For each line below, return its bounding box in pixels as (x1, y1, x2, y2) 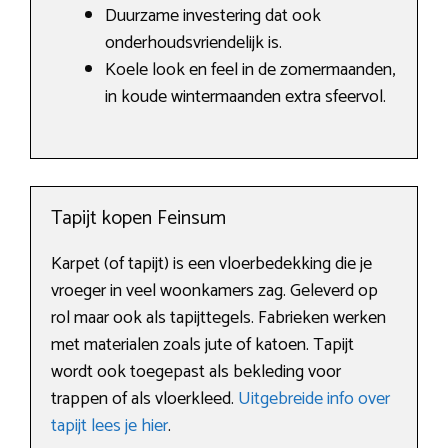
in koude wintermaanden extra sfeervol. (105, 82, 386, 113)
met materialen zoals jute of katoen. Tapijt (51, 330, 354, 361)
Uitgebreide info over (238, 384, 390, 415)
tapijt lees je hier (51, 411, 168, 442)
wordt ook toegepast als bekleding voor (51, 357, 341, 388)
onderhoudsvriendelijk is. (105, 28, 282, 59)
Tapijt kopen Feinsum (51, 202, 226, 236)
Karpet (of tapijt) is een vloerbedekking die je (51, 249, 372, 280)
